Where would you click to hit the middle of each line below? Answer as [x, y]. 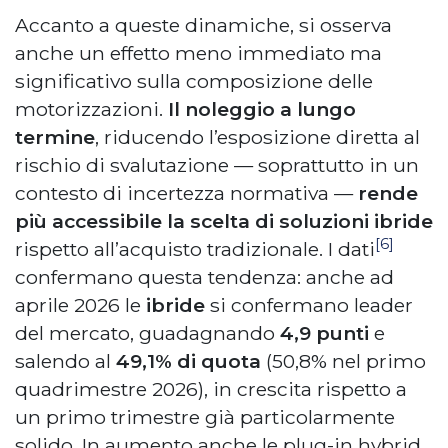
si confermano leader [309, 305]
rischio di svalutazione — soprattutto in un [217, 165]
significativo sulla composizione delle [194, 81]
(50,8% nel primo [343, 361]
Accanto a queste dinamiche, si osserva [203, 25]
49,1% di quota [188, 361]
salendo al [65, 361]
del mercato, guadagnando [147, 333]
